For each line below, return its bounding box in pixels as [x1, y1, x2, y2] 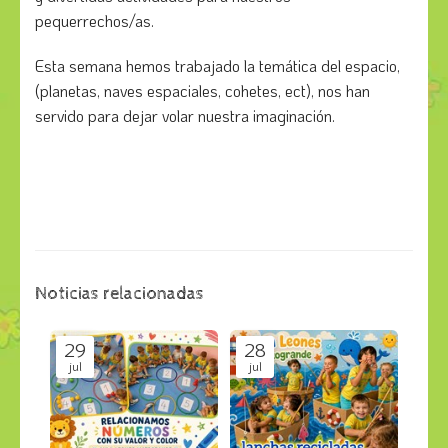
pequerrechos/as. [35, 9, 154, 31]
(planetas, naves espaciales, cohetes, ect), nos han [35, 79, 370, 101]
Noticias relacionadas [35, 282, 204, 304]
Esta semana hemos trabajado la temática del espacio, [35, 54, 400, 76]
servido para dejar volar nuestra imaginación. [35, 104, 335, 126]
